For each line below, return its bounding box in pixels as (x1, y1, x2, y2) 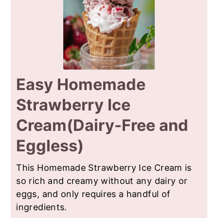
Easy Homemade (16, 74, 146, 94)
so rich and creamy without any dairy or (16, 175, 188, 186)
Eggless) (16, 136, 84, 155)
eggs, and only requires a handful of (16, 188, 171, 199)
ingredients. (16, 201, 67, 212)
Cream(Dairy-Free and (16, 115, 189, 135)
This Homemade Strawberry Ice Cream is (16, 162, 192, 173)
